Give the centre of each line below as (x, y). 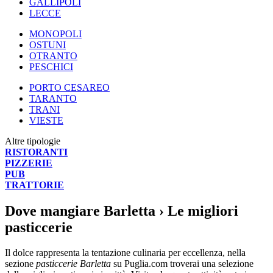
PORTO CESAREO (69, 87)
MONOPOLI (55, 34)
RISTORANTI (36, 152)
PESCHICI (51, 66)
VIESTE (46, 120)
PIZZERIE (29, 163)
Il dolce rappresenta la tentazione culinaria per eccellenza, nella (125, 253)
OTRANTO (53, 55)
